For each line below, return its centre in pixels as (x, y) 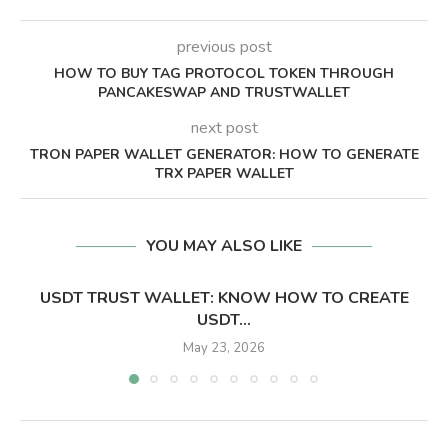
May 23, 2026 (224, 348)
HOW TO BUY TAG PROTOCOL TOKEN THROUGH (224, 74)
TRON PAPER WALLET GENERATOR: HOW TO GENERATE (224, 155)
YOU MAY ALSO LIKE (224, 246)
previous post (224, 47)
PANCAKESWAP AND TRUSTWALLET (224, 93)
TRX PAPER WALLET (224, 174)
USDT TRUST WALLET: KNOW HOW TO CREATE (224, 298)
